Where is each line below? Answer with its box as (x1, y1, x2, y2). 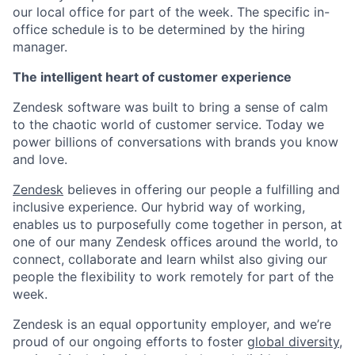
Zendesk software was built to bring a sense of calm (13, 98, 328, 115)
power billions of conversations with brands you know (13, 133, 338, 150)
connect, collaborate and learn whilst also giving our (13, 250, 327, 267)
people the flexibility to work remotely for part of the (13, 268, 334, 284)
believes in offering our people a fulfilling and (63, 181, 340, 197)
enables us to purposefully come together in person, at (13, 216, 342, 232)
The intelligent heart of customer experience (13, 68, 292, 85)
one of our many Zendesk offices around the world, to (13, 233, 338, 250)
